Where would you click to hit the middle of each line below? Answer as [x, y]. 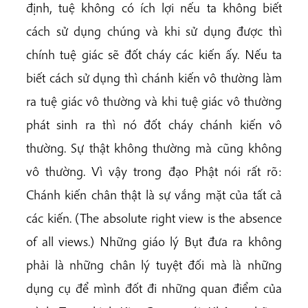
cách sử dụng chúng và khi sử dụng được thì [154, 31]
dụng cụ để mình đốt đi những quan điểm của [154, 288]
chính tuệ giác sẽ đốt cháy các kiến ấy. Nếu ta [154, 54]
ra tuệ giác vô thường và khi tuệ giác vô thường [154, 101]
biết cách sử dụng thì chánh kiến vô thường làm [154, 78]
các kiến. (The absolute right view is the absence [154, 218]
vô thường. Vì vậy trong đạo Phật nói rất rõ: [154, 171]
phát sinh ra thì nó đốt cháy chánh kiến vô [154, 124]
